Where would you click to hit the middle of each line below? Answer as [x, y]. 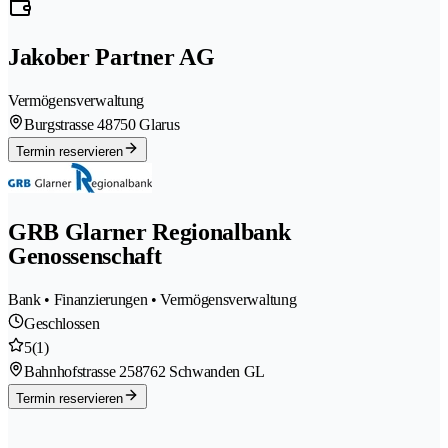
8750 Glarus [142, 125]
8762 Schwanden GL [200, 371]
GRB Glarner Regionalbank [149, 232]
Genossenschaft [85, 256]
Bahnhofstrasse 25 [79, 371]
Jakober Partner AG [111, 57]
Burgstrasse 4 [64, 125]
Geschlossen [62, 323]
